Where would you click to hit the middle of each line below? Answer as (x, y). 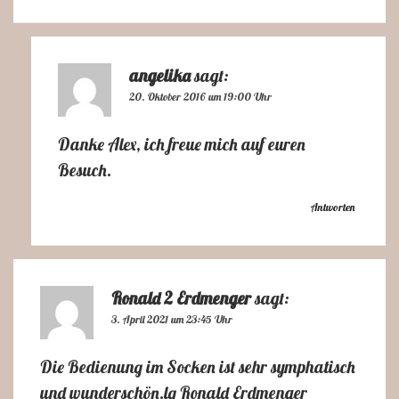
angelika (160, 76)
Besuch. (85, 171)
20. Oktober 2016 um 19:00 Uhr (200, 97)
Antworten (333, 208)
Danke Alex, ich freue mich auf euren (182, 145)
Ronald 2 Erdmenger (181, 299)
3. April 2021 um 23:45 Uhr (172, 320)
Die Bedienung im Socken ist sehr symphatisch (198, 367)
